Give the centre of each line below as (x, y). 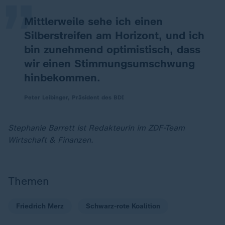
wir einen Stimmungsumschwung (109, 64)
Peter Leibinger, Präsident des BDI (74, 97)
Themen (29, 181)
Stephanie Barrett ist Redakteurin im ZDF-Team (96, 128)
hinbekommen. (62, 78)
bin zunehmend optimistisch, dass (112, 49)
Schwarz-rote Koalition (123, 206)
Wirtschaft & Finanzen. (51, 140)
